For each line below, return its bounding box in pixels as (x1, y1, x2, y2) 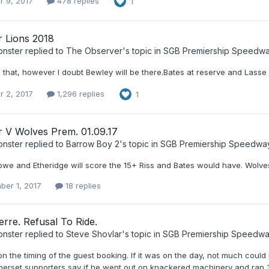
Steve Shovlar (66, 229, 122, 240)
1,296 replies (55, 89, 104, 99)
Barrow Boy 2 (66, 138, 119, 149)
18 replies (63, 180, 101, 190)
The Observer (66, 45, 122, 56)
